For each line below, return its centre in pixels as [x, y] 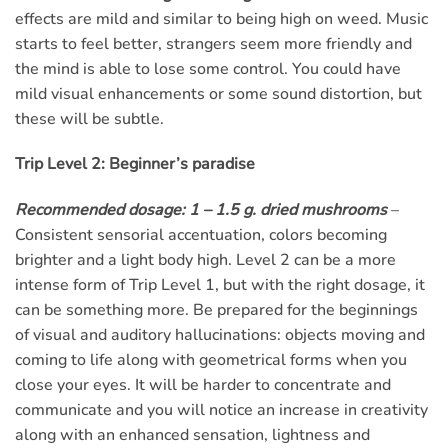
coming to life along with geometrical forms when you [211, 360]
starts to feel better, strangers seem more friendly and [213, 43]
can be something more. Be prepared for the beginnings [216, 310]
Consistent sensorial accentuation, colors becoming [201, 235]
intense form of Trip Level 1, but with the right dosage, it [220, 285]
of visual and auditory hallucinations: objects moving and [220, 335]
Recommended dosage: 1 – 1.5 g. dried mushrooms [201, 210]
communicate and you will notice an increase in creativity [221, 410]
